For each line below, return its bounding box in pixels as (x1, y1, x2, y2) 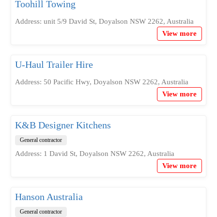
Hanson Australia (15, 191, 83, 202)
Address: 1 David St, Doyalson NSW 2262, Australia (15, 150, 174, 157)
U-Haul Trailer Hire (15, 59, 93, 70)
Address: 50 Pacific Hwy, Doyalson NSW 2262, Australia (15, 78, 188, 86)
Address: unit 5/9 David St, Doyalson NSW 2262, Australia (15, 17, 194, 25)
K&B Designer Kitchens (15, 120, 111, 130)
